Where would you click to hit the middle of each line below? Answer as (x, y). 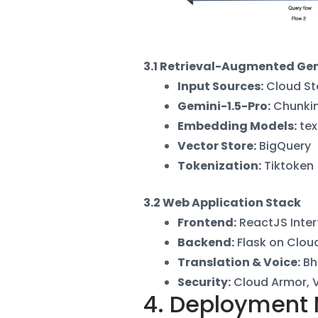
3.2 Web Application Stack (222, 202)
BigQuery (284, 146)
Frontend (205, 222)
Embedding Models (236, 126)
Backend (204, 242)
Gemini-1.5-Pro (223, 106)
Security (203, 282)
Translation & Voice (237, 262)
